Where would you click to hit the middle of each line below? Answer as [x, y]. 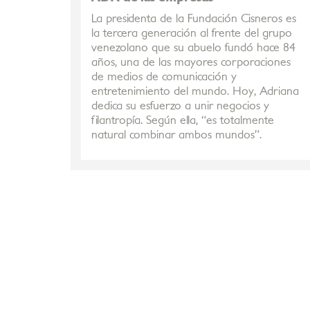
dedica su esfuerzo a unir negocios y [180, 106]
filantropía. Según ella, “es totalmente [183, 120]
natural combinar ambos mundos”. [176, 135]
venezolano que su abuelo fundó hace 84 [193, 48]
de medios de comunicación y [164, 77]
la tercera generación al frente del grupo [192, 33]
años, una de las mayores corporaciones [191, 62]
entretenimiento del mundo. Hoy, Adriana [195, 91]
